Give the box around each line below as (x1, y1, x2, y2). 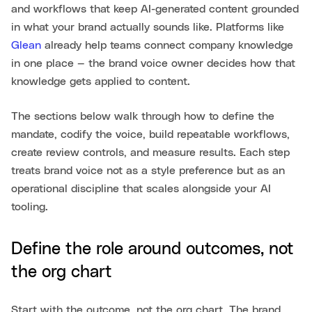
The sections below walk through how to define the (11, 111, 274, 123)
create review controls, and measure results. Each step (11, 147, 290, 159)
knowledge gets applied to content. (11, 76, 190, 88)
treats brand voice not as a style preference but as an (11, 165, 285, 177)
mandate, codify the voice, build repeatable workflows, (11, 129, 290, 141)
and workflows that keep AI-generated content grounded (11, 3, 299, 15)
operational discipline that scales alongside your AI (11, 183, 271, 195)
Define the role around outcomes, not (11, 241, 294, 258)
